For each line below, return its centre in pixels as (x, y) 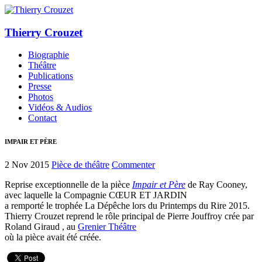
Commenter (133, 165)
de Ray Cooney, (216, 185)
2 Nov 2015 (27, 165)
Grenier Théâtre (107, 227)
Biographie (49, 55)
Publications (51, 76)
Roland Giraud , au (41, 227)
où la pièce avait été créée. (53, 237)
